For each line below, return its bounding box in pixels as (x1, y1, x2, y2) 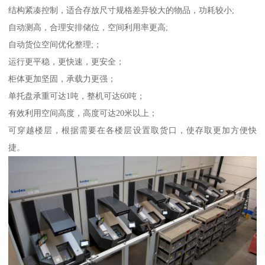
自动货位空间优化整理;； (8, 39, 102, 49)
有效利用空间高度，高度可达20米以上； (8, 108, 158, 118)
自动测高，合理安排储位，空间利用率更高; (8, 22, 169, 32)
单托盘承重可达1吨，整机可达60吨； (8, 91, 146, 101)
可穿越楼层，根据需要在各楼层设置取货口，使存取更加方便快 (8, 125, 257, 135)
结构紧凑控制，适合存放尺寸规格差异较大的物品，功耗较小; (8, 5, 235, 15)
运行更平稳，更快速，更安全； (8, 56, 125, 66)
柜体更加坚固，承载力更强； (8, 73, 117, 83)
